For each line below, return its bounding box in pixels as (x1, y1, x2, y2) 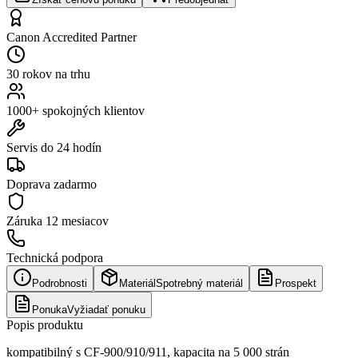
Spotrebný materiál (156, 276, 243, 289)
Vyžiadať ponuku (67, 303, 145, 316)
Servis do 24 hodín (6, 140, 101, 154)
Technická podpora (6, 250, 103, 265)
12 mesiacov (46, 213, 109, 228)
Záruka (6, 213, 46, 228)
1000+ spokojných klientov (6, 103, 145, 117)
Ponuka (32, 303, 67, 316)
